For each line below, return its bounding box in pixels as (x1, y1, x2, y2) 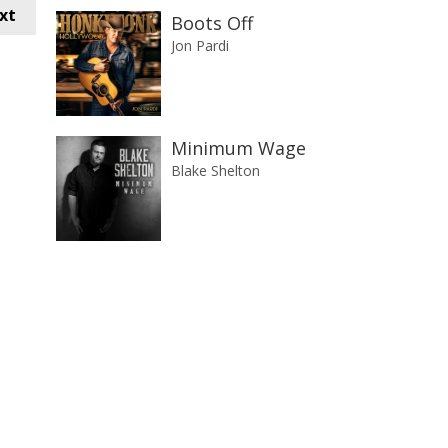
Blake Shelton (171, 161, 260, 180)
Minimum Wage (171, 136, 306, 160)
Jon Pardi (171, 36, 229, 55)
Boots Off (171, 11, 253, 35)
